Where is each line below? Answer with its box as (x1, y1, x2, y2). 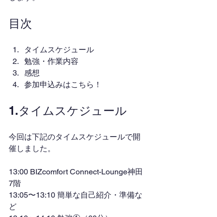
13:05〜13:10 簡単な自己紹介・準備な (9, 190, 142, 200)
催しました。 (9, 144, 55, 153)
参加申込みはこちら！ (24, 80, 102, 89)
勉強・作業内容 (24, 57, 78, 66)
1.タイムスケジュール (9, 104, 127, 117)
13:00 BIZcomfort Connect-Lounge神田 (9, 167, 143, 176)
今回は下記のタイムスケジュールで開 (9, 132, 140, 141)
